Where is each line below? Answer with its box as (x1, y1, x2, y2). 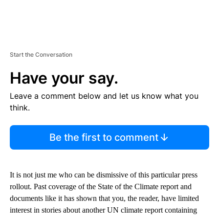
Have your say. (10, 68, 118, 88)
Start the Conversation (10, 50, 72, 58)
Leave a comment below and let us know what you (10, 90, 198, 101)
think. (10, 102, 30, 112)
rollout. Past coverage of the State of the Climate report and (10, 182, 192, 191)
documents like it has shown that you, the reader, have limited (10, 194, 199, 202)
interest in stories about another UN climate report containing (10, 205, 197, 214)
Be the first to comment (49, 131, 158, 143)
